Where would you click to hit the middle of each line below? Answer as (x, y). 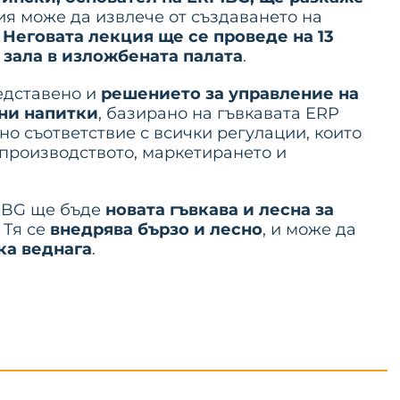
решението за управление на (230, 94)
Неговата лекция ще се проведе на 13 (168, 37)
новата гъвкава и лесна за (220, 210)
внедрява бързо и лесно (156, 229)
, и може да (309, 229)
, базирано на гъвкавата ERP (219, 113)
